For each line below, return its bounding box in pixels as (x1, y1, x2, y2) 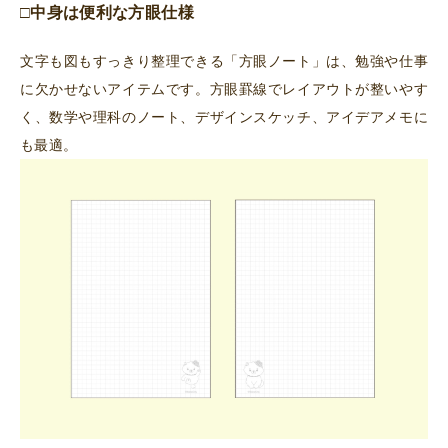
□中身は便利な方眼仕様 (20, 4, 194, 22)
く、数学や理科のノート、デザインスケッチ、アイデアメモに (20, 109, 428, 126)
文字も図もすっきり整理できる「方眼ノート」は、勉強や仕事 (20, 53, 428, 70)
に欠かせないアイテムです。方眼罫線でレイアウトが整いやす (20, 81, 428, 98)
